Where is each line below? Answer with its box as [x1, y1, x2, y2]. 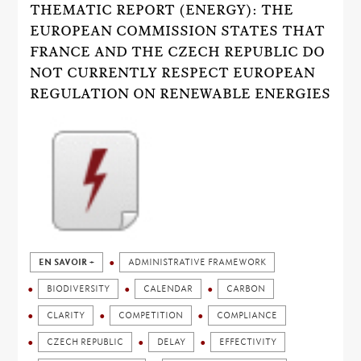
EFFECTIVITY [219, 337, 277, 347]
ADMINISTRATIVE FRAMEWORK [128, 257, 267, 268]
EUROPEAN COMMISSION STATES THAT [30, 23, 326, 39]
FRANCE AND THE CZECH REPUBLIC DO [30, 44, 326, 60]
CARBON [226, 284, 266, 294]
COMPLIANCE [217, 310, 278, 321]
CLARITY [47, 310, 85, 321]
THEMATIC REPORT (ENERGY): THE [30, 2, 294, 18]
